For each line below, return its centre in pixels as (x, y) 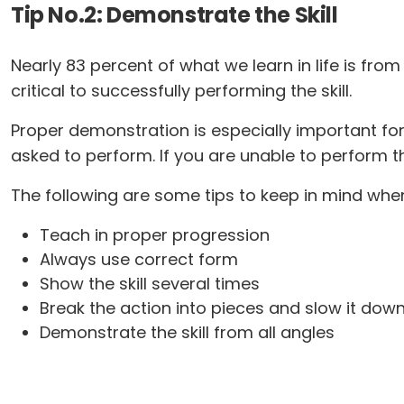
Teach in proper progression (155, 235)
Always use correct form (139, 259)
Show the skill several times (150, 284)
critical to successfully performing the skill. (181, 91)
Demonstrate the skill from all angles (187, 332)
